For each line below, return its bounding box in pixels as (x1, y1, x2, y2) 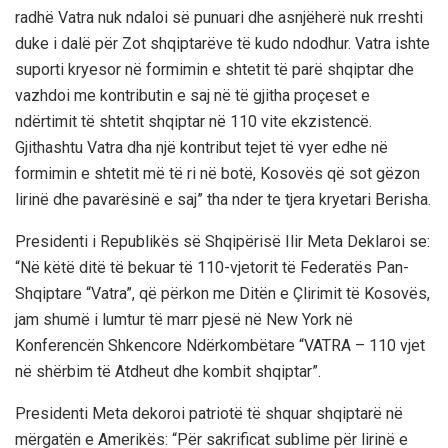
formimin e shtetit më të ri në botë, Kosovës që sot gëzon (15, 163, 420, 183)
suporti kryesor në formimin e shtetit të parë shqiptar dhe (15, 59, 414, 79)
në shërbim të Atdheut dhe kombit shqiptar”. (15, 361, 321, 381)
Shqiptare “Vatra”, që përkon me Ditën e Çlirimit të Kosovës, (15, 283, 430, 303)
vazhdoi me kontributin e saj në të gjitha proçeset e (15, 85, 370, 105)
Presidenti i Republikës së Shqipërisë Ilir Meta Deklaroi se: (15, 231, 430, 251)
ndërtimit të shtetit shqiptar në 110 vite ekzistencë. (15, 111, 372, 131)
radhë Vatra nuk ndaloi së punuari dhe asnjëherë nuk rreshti (15, 7, 423, 27)
